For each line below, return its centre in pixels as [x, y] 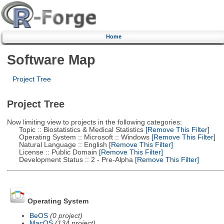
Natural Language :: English [57, 144]
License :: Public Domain [52, 152]
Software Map [51, 59]
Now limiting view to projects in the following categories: [94, 122]
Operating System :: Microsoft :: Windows [78, 137]
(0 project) [66, 215]
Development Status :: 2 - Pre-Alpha [70, 159]
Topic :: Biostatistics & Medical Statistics [75, 129]
